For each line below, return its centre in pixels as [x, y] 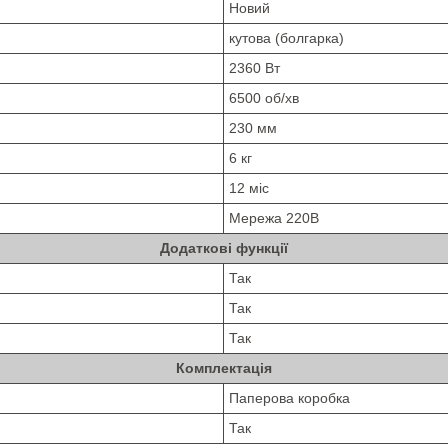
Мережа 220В [274, 218]
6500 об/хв [264, 98]
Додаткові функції [224, 248]
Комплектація [224, 368]
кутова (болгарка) [286, 38]
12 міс [249, 188]
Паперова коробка [289, 398]
